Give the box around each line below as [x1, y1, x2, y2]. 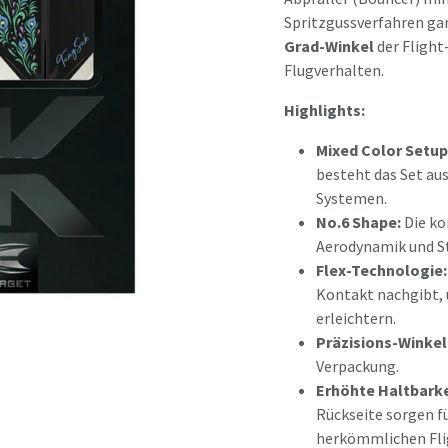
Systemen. [316, 188, 387, 208]
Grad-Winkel [284, 36, 374, 56]
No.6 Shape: [316, 212, 401, 232]
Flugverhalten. [284, 60, 384, 80]
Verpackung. [316, 356, 399, 376]
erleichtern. [316, 308, 396, 328]
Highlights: [284, 100, 365, 120]
